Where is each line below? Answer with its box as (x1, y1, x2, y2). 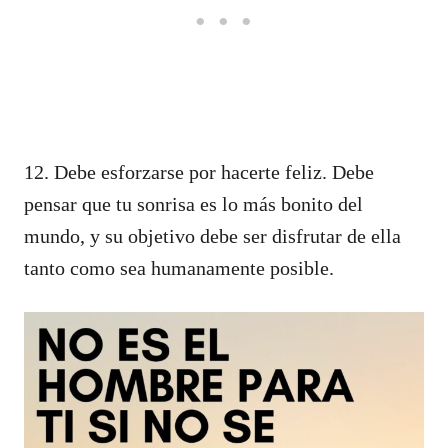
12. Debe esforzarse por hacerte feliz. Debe (24, 160, 374, 183)
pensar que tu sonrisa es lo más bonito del (24, 192, 363, 215)
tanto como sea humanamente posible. (24, 256, 334, 279)
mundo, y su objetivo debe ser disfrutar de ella (24, 224, 401, 247)
